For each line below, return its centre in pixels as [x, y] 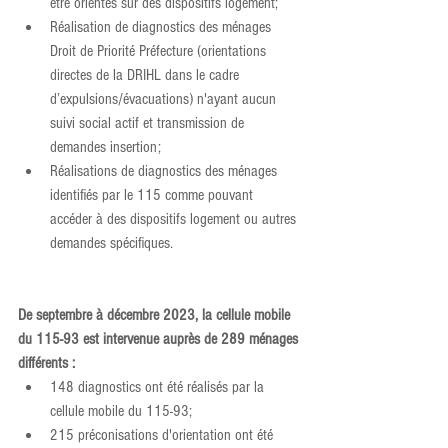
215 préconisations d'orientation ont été [163, 434]
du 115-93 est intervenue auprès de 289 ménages [160, 338]
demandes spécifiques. [111, 242]
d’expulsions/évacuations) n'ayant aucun [165, 98]
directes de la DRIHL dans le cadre [146, 74]
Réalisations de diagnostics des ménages [165, 170]
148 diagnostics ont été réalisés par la [159, 386]
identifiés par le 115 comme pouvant [153, 194]
